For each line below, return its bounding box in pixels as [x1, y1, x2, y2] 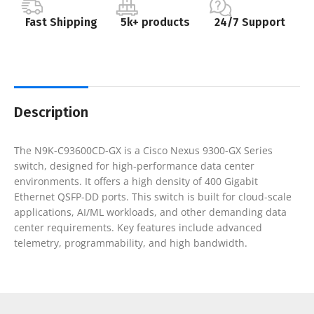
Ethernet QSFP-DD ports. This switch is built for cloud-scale [14, 189, 292, 203]
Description [14, 103, 88, 121]
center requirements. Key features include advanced [14, 220, 262, 234]
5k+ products [121, 15, 191, 29]
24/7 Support [214, 15, 286, 29]
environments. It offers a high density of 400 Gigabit [14, 174, 258, 188]
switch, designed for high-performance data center [14, 158, 254, 172]
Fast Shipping [25, 15, 97, 29]
